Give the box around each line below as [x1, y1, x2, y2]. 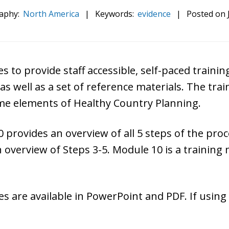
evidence [138, 8, 171, 19]
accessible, [87, 63, 139, 77]
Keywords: [95, 8, 136, 19]
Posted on [187, 8, 227, 19]
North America [23, 8, 79, 19]
